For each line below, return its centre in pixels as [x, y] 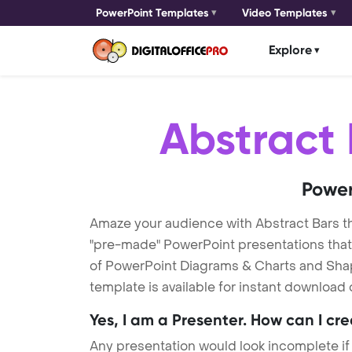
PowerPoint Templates [152, 13]
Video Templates [285, 13]
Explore [290, 50]
